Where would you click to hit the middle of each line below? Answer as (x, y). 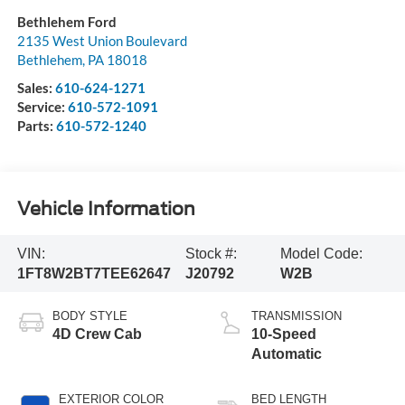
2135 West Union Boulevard (102, 41)
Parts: (36, 126)
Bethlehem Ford (66, 22)
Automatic (287, 354)
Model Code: (322, 253)
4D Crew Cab (97, 334)
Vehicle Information (106, 208)
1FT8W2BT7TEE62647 (94, 273)
